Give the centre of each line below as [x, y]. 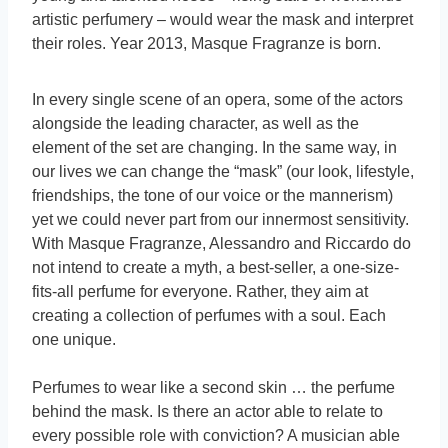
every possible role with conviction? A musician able [216, 436]
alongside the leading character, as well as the [195, 124]
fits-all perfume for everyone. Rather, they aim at [200, 292]
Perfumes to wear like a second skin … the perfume [213, 388]
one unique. [74, 340]
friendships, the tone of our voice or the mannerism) [212, 196]
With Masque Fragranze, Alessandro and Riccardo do [221, 244]
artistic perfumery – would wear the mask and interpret [222, 20]
